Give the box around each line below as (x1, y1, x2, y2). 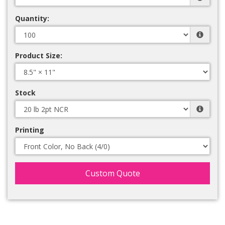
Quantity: (15, 13, 49, 23)
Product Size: (15, 50, 62, 60)
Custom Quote (85, 167, 140, 179)
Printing (15, 125, 44, 135)
